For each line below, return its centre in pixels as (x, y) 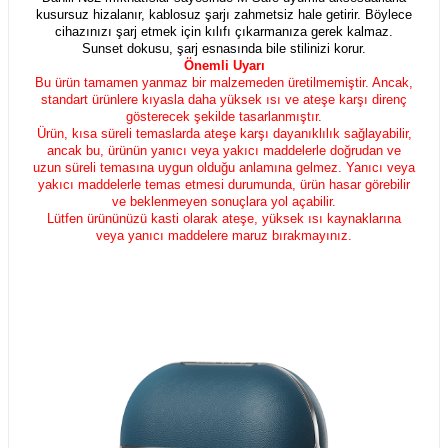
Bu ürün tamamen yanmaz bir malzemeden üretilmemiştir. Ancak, (224, 82)
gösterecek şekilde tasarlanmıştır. (224, 116)
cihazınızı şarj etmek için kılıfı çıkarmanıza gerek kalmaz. (224, 31)
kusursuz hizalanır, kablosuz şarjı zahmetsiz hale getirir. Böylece (224, 14)
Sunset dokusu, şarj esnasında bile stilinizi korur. (224, 48)
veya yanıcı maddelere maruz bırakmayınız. (224, 235)
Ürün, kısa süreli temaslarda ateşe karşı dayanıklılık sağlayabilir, (224, 133)
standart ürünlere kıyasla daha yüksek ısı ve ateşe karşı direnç (224, 99)
